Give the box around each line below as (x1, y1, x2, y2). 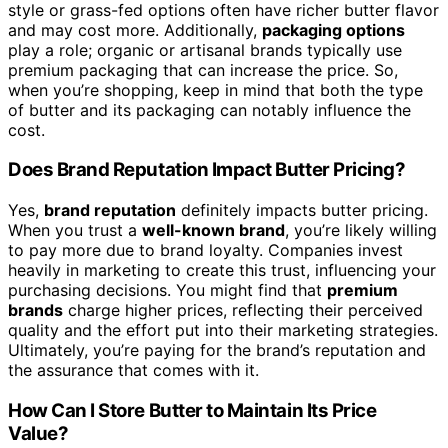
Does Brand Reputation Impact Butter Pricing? (8, 158, 406, 182)
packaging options (262, 19, 405, 40)
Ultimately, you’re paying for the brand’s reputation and (8, 340, 426, 361)
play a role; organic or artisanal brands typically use (8, 39, 402, 60)
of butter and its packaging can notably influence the (8, 99, 411, 120)
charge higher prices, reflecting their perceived (63, 300, 423, 321)
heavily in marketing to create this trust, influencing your (8, 260, 436, 281)
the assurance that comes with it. (8, 360, 259, 381)
